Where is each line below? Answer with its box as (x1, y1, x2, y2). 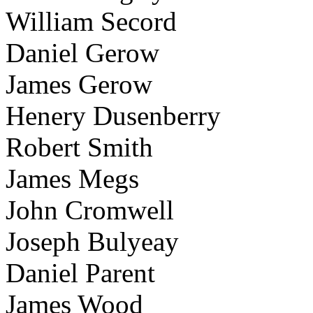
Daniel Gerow (6, 38, 159, 68)
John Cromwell (6, 195, 174, 226)
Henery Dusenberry (6, 101, 221, 131)
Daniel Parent (6, 258, 155, 289)
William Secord (6, 6, 177, 37)
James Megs (6, 163, 139, 194)
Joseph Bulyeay (6, 226, 179, 257)
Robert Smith (6, 132, 153, 163)
